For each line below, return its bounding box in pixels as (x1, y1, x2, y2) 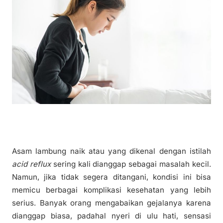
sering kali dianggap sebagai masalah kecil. (50, 159, 212, 169)
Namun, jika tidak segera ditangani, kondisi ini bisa (12, 172, 211, 182)
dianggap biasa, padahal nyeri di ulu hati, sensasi (12, 211, 211, 221)
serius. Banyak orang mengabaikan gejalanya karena (12, 198, 211, 208)
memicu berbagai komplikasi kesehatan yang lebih (12, 185, 211, 195)
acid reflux (12, 159, 51, 169)
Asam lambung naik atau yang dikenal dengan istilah (12, 146, 211, 156)
